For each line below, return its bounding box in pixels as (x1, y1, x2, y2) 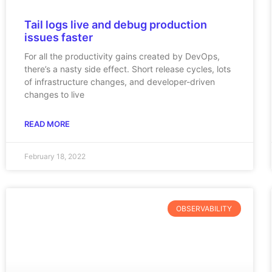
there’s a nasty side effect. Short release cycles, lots (24, 64, 231, 75)
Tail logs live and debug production (24, 18, 207, 32)
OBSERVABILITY (176, 203, 233, 213)
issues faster (24, 31, 93, 44)
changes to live (24, 89, 84, 100)
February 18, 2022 (24, 152, 86, 161)
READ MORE (24, 119, 70, 129)
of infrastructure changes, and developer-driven (24, 76, 215, 87)
